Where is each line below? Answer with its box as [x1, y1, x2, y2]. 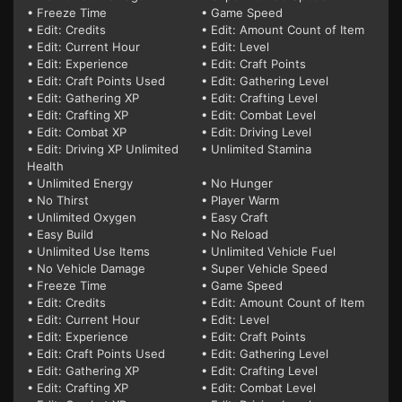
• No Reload [201, 227, 268, 242]
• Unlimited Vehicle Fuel [201, 244, 336, 259]
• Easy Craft [201, 210, 268, 225]
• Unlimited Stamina [201, 142, 311, 157]
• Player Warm [201, 193, 279, 208]
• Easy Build [27, 227, 93, 242]
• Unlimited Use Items [27, 244, 150, 259]
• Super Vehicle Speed [201, 261, 328, 276]
